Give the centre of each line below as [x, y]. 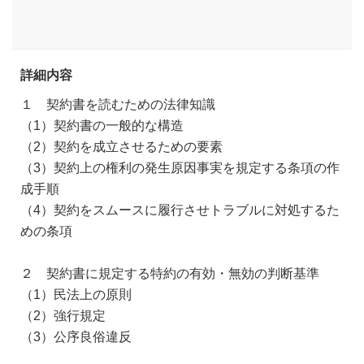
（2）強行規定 [63, 316]
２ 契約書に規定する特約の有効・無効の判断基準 [170, 273]
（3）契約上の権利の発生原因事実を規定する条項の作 [180, 168]
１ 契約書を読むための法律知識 [118, 104]
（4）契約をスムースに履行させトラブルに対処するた [180, 210]
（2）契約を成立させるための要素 [121, 147]
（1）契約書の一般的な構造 [102, 126]
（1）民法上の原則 [76, 295]
